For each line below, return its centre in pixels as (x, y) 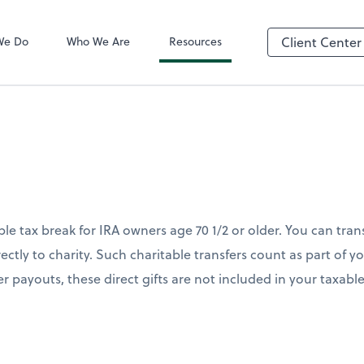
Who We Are (99, 41)
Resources (196, 41)
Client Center (321, 42)
